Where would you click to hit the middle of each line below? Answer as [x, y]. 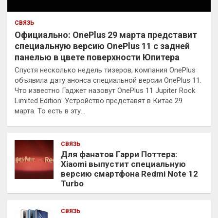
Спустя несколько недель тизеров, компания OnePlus [105, 70]
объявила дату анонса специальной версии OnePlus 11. [108, 80]
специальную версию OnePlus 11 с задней [102, 46]
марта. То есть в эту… [50, 111]
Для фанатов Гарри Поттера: [119, 154]
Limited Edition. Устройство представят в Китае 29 [99, 100]
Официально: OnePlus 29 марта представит [106, 35]
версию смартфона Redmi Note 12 [129, 173]
